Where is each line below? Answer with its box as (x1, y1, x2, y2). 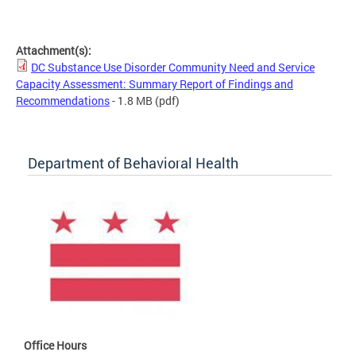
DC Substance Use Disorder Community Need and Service (31, 59, 315, 75)
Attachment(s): (16, 42, 94, 58)
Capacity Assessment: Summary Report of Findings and (16, 75, 293, 91)
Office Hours (24, 337, 87, 353)
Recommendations (16, 92, 110, 108)
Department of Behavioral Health (28, 153, 238, 172)
